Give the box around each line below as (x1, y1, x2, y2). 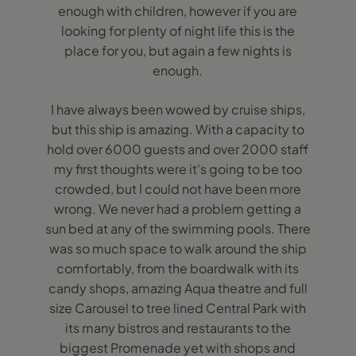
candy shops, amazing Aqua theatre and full (48, 280, 308, 296)
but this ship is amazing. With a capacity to (51, 121, 304, 137)
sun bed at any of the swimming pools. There (44, 220, 311, 237)
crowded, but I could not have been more (54, 180, 301, 197)
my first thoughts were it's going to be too (53, 161, 302, 177)
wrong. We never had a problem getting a (54, 200, 302, 217)
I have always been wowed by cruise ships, (50, 101, 305, 118)
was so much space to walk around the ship (48, 240, 307, 257)
